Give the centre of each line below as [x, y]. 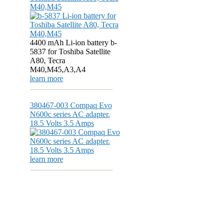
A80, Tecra [47, 60]
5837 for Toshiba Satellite [70, 52]
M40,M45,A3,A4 [57, 69]
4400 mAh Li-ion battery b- [73, 43]
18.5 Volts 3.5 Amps [62, 123]
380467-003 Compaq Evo [71, 105]
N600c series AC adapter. [70, 114]
